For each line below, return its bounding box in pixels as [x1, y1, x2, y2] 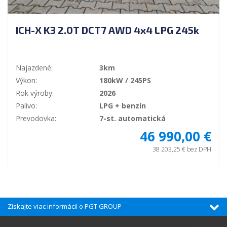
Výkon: [16, 75, 37, 86]
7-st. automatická [99, 113, 166, 124]
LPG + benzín [99, 101, 146, 111]
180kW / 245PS [99, 75, 151, 86]
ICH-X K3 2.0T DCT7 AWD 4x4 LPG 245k [16, 24, 199, 36]
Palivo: [16, 101, 37, 111]
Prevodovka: [16, 113, 56, 124]
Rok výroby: [16, 88, 54, 98]
